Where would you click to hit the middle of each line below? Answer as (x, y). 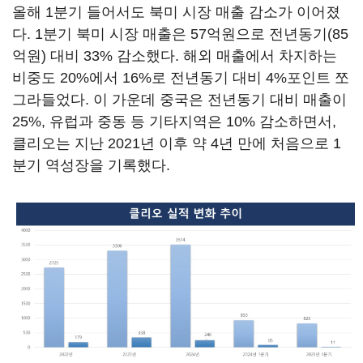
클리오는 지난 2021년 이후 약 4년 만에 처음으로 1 (177, 143)
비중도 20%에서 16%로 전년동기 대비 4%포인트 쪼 (181, 78)
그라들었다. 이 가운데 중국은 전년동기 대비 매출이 (179, 100)
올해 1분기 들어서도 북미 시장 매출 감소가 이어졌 (176, 12)
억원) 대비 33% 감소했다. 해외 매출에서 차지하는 (175, 56)
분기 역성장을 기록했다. (91, 165)
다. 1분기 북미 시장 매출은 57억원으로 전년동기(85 (180, 34)
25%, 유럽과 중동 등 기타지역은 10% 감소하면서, (174, 122)
